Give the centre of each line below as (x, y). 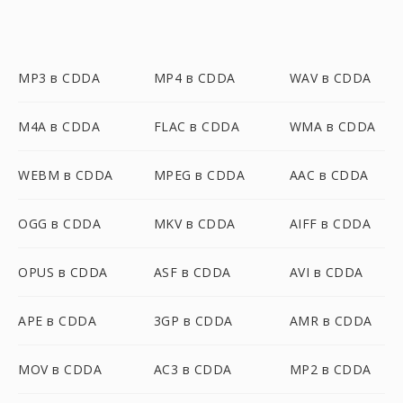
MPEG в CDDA (199, 175)
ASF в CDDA (192, 272)
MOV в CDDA (60, 369)
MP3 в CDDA (59, 78)
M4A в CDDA (59, 126)
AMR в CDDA (331, 321)
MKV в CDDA (194, 224)
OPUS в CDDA (63, 272)
